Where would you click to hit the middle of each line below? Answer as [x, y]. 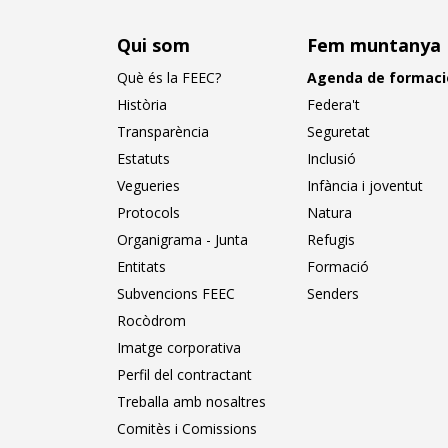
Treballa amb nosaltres [191, 401]
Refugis [331, 239]
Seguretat [338, 131]
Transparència [163, 131]
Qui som [153, 45]
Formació [338, 266]
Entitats [141, 266]
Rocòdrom [151, 320]
